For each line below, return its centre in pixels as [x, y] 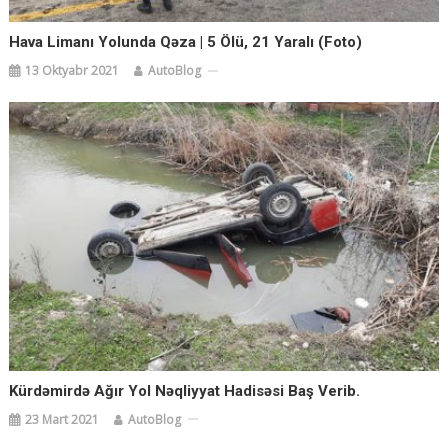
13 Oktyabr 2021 [72, 71]
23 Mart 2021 [62, 419]
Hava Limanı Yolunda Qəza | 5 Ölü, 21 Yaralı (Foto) [186, 42]
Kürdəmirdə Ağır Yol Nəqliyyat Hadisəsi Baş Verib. [185, 390]
